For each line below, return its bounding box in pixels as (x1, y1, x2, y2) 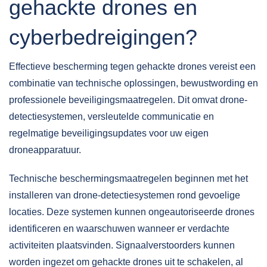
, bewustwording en (176, 78, 258, 88)
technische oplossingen (76, 78, 176, 88)
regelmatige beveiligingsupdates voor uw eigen (9, 128, 209, 138)
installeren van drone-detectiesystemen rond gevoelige (9, 190, 240, 200)
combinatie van (9, 78, 76, 88)
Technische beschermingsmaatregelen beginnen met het (9, 173, 248, 184)
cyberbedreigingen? (9, 25, 197, 49)
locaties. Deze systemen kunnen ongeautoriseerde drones (9, 207, 254, 217)
